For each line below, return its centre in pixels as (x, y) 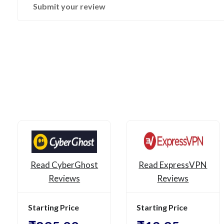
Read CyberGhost (64, 165)
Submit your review (69, 6)
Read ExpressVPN (173, 165)
